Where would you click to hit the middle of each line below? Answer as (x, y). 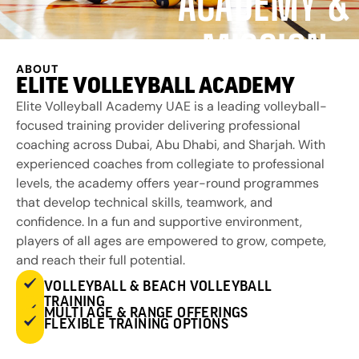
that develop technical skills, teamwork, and (144, 203)
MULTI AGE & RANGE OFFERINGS (146, 312)
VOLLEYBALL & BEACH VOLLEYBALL (158, 286)
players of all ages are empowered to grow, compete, (171, 241)
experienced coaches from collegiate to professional (170, 164)
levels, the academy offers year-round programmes (167, 184)
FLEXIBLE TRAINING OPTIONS (136, 323)
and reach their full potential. (101, 260)
